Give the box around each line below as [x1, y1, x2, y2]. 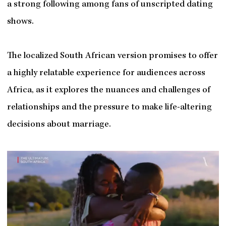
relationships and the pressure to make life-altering [7, 103, 212, 113]
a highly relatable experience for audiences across [7, 69, 205, 79]
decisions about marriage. [7, 120, 111, 130]
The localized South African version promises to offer [7, 51, 218, 62]
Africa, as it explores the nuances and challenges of [7, 86, 210, 96]
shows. [7, 17, 34, 27]
